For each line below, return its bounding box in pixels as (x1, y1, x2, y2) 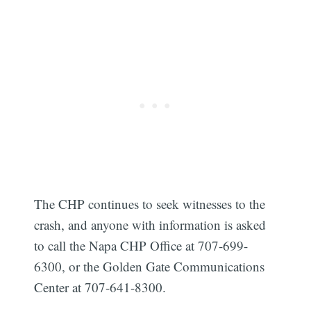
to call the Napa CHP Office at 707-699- (34, 236, 249, 254)
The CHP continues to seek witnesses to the (34, 194, 266, 212)
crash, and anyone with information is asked (34, 215, 267, 233)
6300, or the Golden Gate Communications (34, 257, 265, 275)
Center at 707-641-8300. (34, 278, 167, 296)
